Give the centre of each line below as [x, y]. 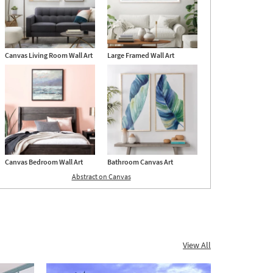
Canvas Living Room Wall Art [49, 55]
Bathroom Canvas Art [140, 162]
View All [197, 245]
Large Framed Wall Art [141, 55]
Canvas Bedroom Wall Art [44, 162]
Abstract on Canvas [101, 177]
